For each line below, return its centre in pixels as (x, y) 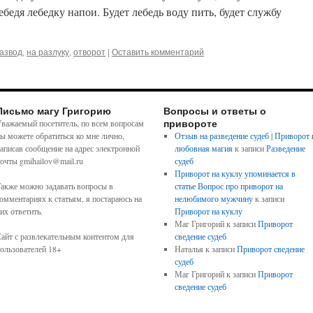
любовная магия (203, 148)
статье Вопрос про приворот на (228, 186)
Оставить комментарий (158, 51)
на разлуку (48, 51)
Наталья (189, 249)
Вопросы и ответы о (215, 110)
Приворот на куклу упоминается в (235, 173)
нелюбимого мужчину (213, 198)
